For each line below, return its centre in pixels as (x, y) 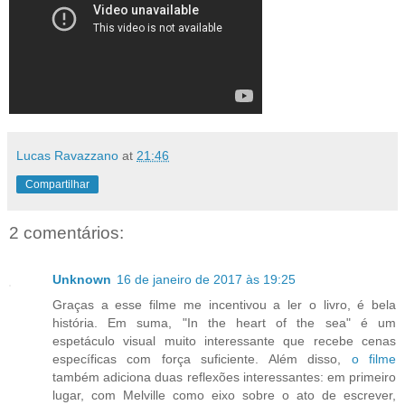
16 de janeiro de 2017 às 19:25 (206, 280)
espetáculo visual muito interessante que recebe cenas (224, 341)
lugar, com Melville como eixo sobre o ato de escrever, (224, 396)
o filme (374, 359)
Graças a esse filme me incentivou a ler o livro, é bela (224, 305)
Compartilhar (57, 184)
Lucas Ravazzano (67, 155)
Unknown (82, 280)
